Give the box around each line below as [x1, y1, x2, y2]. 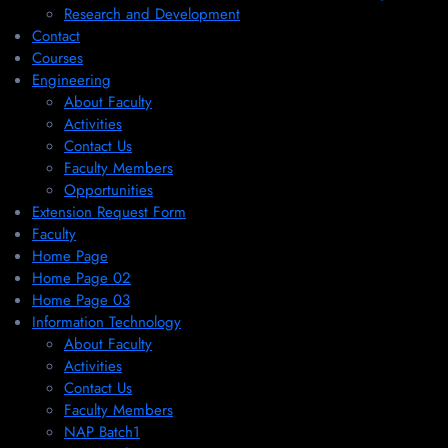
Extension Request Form [32, 201, 186, 223]
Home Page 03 [32, 289, 130, 311]
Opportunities [64, 179, 153, 201]
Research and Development [64, 3, 240, 25]
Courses [32, 47, 83, 69]
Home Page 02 [32, 267, 131, 289]
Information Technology [32, 311, 181, 333]
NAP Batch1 [64, 421, 140, 443]
